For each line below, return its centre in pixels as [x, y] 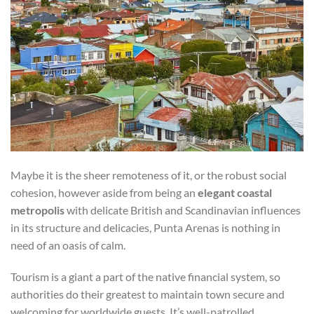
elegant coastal [234, 192]
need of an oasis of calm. [68, 245]
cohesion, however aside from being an [103, 192]
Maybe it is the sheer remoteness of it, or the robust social [149, 175]
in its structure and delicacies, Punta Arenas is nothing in [145, 227]
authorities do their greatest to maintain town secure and [148, 294]
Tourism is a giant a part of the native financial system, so [145, 277]
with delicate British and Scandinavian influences [184, 210]
